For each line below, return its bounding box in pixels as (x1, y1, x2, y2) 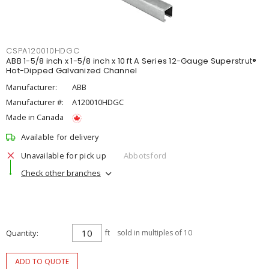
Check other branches (21, 167, 101, 178)
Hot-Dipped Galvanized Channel (6, 65, 138, 76)
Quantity (6, 228, 36, 238)
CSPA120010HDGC (6, 46, 80, 56)
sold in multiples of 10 (117, 228, 192, 238)
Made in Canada (6, 112, 64, 122)
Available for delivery (21, 131, 99, 142)
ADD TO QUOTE (14, 256, 70, 267)
